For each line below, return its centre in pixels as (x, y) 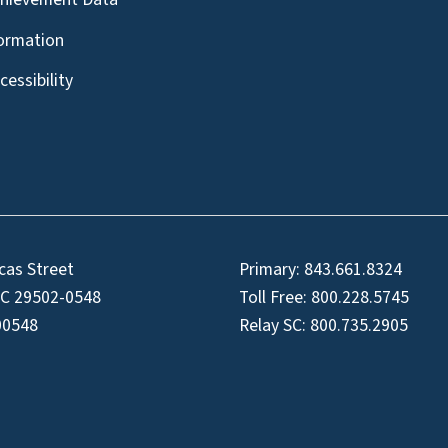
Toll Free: (275, 298)
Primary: (271, 270)
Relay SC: (274, 326)
